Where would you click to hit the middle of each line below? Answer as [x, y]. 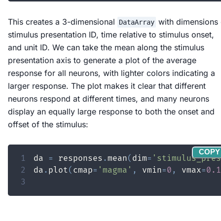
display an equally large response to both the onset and [111, 111]
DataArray [136, 22]
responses [78, 158]
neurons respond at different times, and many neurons [109, 98]
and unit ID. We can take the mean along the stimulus [106, 47]
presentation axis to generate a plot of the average [102, 60]
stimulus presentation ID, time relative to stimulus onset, [111, 34]
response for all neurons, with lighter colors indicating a [111, 73]
